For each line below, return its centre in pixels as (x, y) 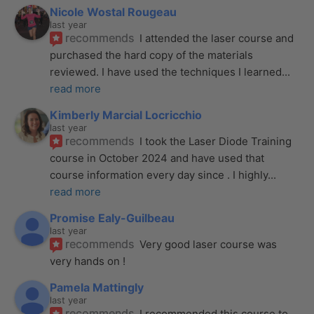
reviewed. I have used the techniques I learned (166, 72)
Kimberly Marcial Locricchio (126, 115)
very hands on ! (88, 261)
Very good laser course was (209, 245)
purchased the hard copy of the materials (152, 55)
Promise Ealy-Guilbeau (112, 218)
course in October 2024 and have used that (157, 158)
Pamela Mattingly (97, 288)
